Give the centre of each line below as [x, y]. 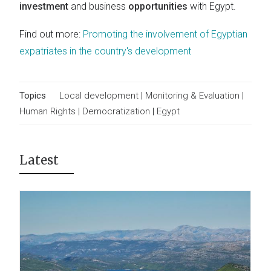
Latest [39, 160]
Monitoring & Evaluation [194, 96]
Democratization [116, 111]
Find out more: [51, 34]
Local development [100, 96]
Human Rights [47, 111]
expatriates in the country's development [105, 51]
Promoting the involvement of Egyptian [165, 34]
